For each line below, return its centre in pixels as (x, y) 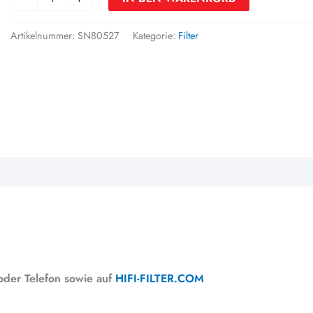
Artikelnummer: (44, 36)
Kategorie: (156, 36)
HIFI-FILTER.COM (160, 278)
